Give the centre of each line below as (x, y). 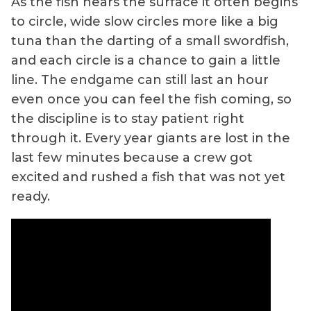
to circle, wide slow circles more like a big (145, 22)
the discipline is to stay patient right (128, 119)
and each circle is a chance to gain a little (146, 61)
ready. (31, 197)
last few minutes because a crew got (132, 158)
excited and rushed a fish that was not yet (148, 177)
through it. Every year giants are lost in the (151, 138)
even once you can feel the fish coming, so (151, 100)
